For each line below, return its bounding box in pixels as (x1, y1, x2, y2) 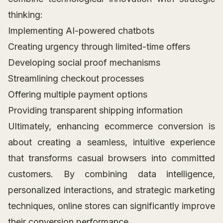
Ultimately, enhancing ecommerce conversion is (8, 121, 215, 132)
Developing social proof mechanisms (8, 57, 160, 68)
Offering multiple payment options (8, 89, 147, 100)
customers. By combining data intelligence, (8, 169, 215, 180)
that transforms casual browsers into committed (8, 153, 215, 164)
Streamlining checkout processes (8, 73, 144, 84)
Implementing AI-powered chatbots (8, 25, 154, 36)
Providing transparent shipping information (8, 105, 183, 116)
